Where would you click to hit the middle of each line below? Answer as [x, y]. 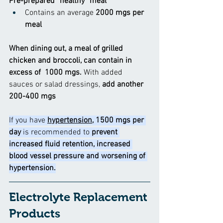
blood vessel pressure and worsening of [78, 156]
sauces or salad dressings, [56, 84]
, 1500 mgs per [119, 120]
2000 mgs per [120, 13]
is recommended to [56, 132]
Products [38, 213]
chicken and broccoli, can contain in [71, 60]
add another [124, 84]
